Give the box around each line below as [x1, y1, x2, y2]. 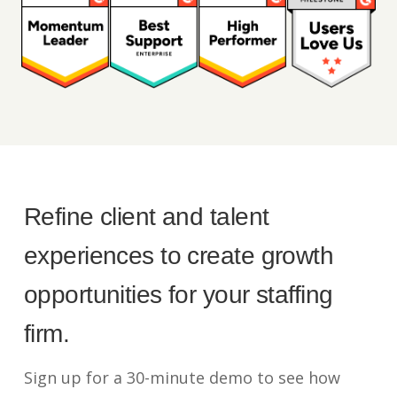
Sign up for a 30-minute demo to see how [23, 367, 340, 389]
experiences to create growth [23, 242, 334, 270]
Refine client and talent [23, 203, 269, 231]
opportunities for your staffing [23, 281, 333, 309]
